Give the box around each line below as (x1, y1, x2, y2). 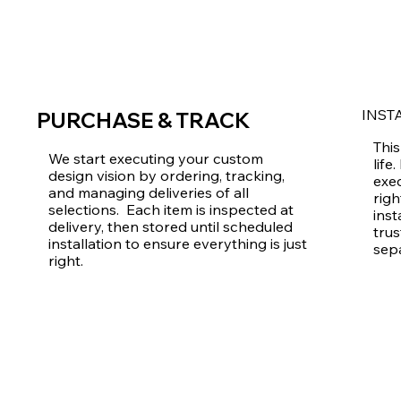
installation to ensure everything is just (47, 234, 307, 252)
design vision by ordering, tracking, (47, 166, 285, 184)
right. (47, 251, 87, 269)
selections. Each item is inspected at (47, 200, 294, 218)
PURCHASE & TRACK (37, 107, 251, 134)
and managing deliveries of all (47, 183, 249, 201)
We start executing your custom (47, 149, 263, 167)
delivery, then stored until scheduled (47, 217, 293, 235)
